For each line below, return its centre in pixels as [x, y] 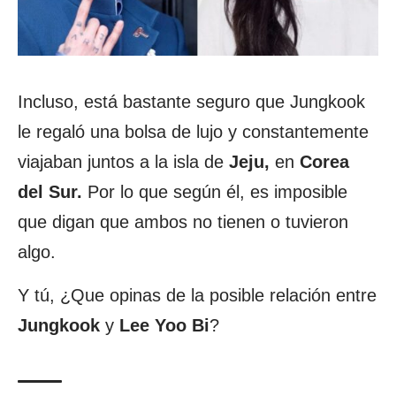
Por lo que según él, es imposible [215, 192]
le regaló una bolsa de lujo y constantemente [193, 132]
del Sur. [50, 192]
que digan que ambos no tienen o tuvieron [183, 222]
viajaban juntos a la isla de [123, 162]
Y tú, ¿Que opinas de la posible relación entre [197, 296]
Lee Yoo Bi [164, 326]
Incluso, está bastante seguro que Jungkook [194, 102]
